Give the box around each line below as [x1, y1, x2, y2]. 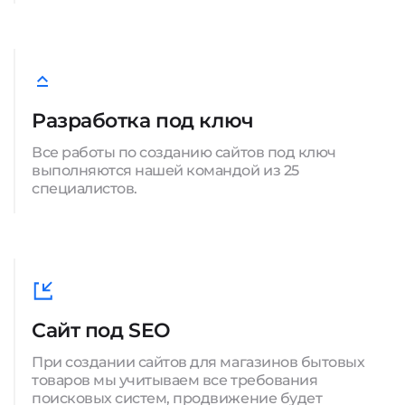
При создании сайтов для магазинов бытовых [32, 353, 365, 371]
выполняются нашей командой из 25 [32, 162, 299, 179]
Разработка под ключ [32, 108, 254, 133]
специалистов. [32, 180, 137, 197]
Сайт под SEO [32, 318, 171, 343]
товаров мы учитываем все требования [32, 372, 318, 389]
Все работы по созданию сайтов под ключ [32, 144, 336, 161]
